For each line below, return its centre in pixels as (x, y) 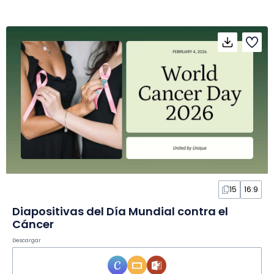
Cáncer (33, 224)
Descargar (27, 241)
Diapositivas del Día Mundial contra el (120, 212)
